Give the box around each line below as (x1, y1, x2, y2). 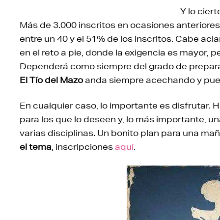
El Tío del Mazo (20, 75, 83, 85)
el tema (20, 141, 52, 152)
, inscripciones (52, 141, 115, 152)
